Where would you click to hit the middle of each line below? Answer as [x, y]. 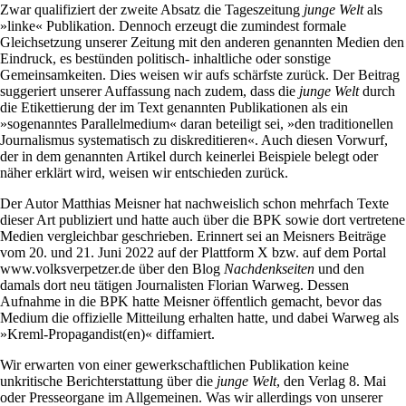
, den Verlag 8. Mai [331, 382]
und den [339, 269]
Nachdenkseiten [269, 269]
